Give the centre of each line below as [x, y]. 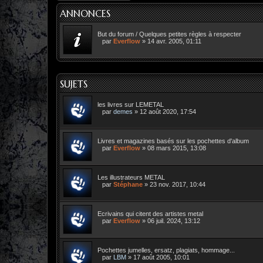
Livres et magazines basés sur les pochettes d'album [173, 141]
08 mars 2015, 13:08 [177, 148]
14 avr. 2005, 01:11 [174, 41]
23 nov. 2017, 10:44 [178, 184]
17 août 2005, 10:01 [161, 257]
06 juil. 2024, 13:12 [174, 220]
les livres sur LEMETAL [131, 104]
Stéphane [128, 184]
